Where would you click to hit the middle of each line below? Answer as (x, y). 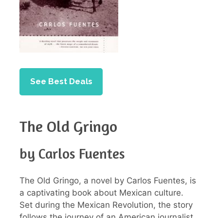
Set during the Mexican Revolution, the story (106, 205)
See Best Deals (61, 82)
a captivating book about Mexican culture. (101, 192)
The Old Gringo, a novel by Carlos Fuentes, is (108, 180)
